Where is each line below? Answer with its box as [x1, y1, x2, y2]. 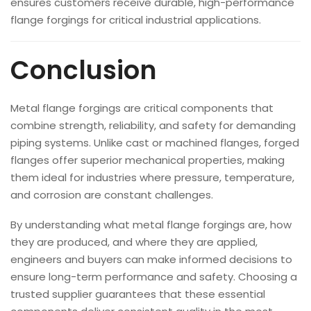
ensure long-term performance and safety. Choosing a [10, 269, 297, 284]
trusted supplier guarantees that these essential [10, 287, 265, 301]
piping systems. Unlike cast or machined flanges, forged [10, 135, 299, 150]
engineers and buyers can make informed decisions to [10, 252, 292, 267]
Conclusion [10, 53, 157, 88]
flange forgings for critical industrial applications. [10, 12, 261, 27]
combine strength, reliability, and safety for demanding [10, 118, 296, 133]
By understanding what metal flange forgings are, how [10, 217, 292, 232]
